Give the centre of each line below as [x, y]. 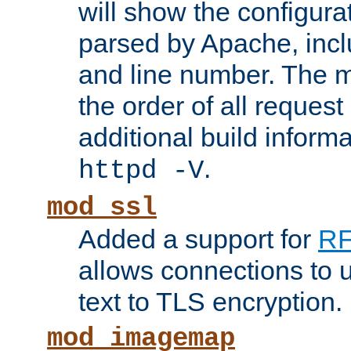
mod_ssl [102, 208]
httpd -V [141, 171]
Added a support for [198, 239]
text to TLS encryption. [210, 302]
